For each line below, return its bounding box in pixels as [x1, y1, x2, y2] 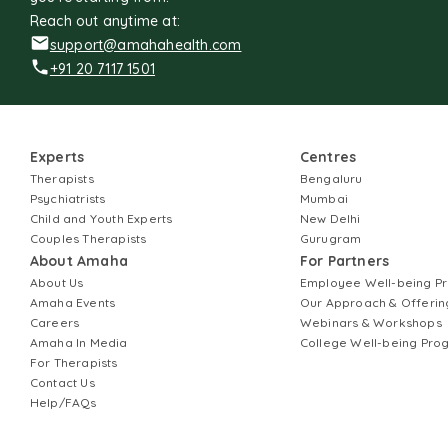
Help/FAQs [29, 395, 97, 410]
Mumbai [299, 191, 349, 206]
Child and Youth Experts [29, 211, 173, 226]
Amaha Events [29, 295, 116, 310]
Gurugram [299, 231, 362, 246]
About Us [29, 275, 84, 290]
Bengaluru [299, 171, 363, 186]
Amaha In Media [29, 335, 128, 350]
